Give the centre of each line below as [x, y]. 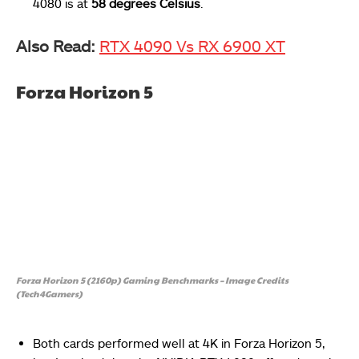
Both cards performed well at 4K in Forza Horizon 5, [179, 343]
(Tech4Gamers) [49, 294]
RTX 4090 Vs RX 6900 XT [192, 46]
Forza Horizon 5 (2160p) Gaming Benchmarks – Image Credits [152, 280]
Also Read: [56, 46]
